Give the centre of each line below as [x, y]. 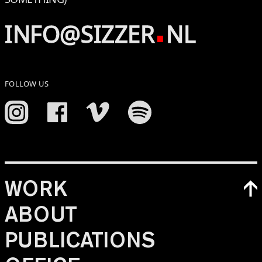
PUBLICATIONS [80, 239]
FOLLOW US [27, 83]
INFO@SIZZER [80, 33]
